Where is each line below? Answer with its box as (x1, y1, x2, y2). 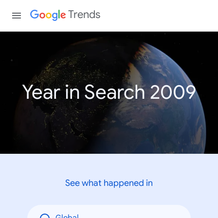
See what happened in (65, 177, 153, 188)
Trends (68, 8, 101, 21)
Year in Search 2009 (22, 79, 196, 105)
